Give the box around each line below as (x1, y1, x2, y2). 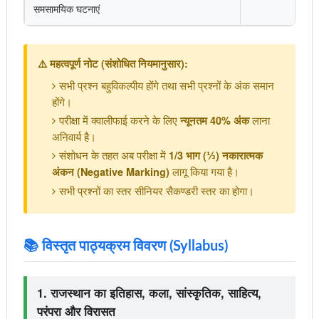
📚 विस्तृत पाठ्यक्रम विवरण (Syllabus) (23, 239, 228, 253)
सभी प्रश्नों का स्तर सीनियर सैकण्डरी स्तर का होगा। (58, 183, 254, 198)
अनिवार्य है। (51, 129, 96, 144)
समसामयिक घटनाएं (33, 1, 100, 16)
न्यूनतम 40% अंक (179, 113, 249, 127)
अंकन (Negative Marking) (51, 164, 169, 179)
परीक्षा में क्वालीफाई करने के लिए (58, 113, 180, 127)
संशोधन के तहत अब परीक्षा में (58, 147, 169, 162)
